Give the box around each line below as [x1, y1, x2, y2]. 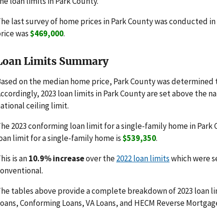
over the [84, 153, 116, 164]
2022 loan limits [116, 153, 170, 164]
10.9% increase [29, 153, 84, 164]
